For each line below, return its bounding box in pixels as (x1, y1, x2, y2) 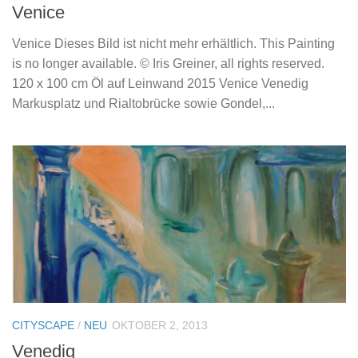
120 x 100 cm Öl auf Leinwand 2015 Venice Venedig (12, 77, 308, 91)
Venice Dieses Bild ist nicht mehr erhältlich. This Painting (12, 37, 335, 51)
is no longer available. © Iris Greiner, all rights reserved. (12, 57, 324, 71)
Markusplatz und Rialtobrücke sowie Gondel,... (12, 97, 275, 111)
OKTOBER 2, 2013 (112, 319, 208, 332)
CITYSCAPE (12, 319, 74, 332)
